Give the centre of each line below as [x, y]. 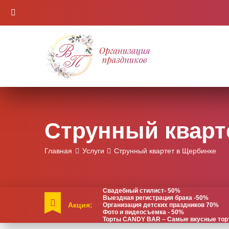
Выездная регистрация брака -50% [156, 198]
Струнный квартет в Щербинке [165, 151]
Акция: [80, 205]
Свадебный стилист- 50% [142, 190]
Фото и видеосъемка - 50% [143, 212]
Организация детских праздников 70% [161, 205]
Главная [58, 151]
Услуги [93, 151]
